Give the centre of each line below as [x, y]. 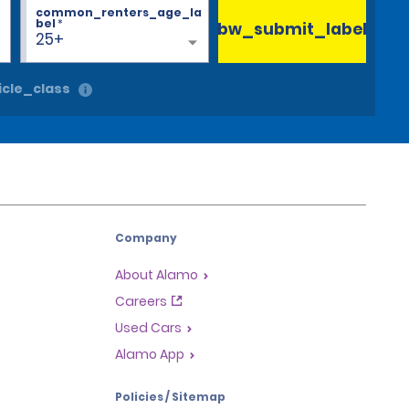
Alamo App [150, 355]
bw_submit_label [292, 30]
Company [146, 238]
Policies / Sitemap [170, 397]
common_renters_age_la [118, 12]
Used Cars [148, 328]
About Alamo [157, 275]
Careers [141, 302]
